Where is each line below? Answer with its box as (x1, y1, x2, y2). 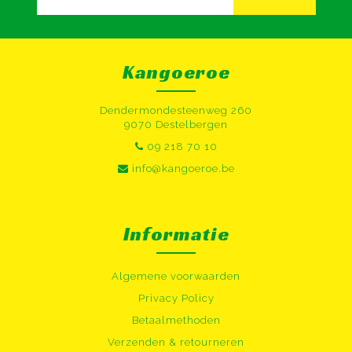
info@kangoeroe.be (131, 163, 235, 175)
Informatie (123, 222, 229, 247)
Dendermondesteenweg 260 (100, 104, 252, 117)
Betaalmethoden (131, 314, 221, 327)
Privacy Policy (137, 292, 214, 305)
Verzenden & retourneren (108, 336, 244, 349)
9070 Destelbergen (124, 119, 228, 131)
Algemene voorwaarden (112, 270, 240, 283)
